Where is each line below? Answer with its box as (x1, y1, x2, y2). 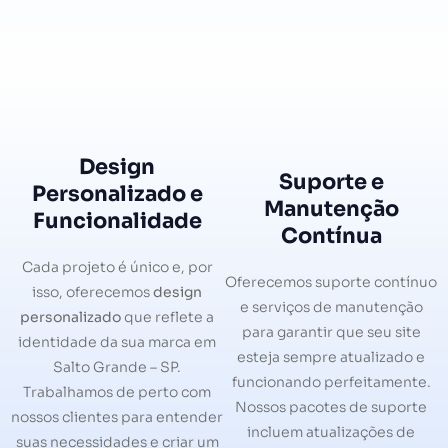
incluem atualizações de (247, 422, 415, 441)
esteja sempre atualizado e (237, 347, 425, 366)
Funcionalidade (32, 207, 202, 234)
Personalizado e (31, 180, 203, 207)
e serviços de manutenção (239, 297, 423, 316)
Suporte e (278, 168, 384, 195)
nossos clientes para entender (11, 407, 223, 426)
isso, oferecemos (32, 282, 153, 301)
